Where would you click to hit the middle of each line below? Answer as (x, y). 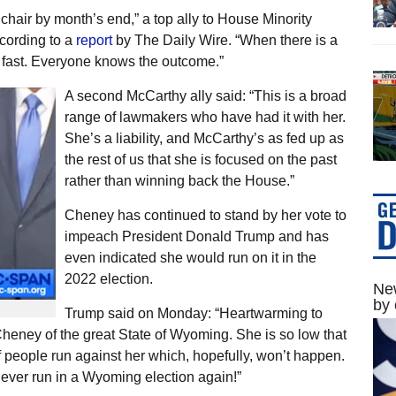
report (94, 40)
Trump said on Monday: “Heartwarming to (193, 313)
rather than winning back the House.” (179, 180)
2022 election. (108, 278)
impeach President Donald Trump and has (196, 236)
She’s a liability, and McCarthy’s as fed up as (204, 138)
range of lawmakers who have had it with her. (205, 117)
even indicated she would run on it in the (190, 257)
